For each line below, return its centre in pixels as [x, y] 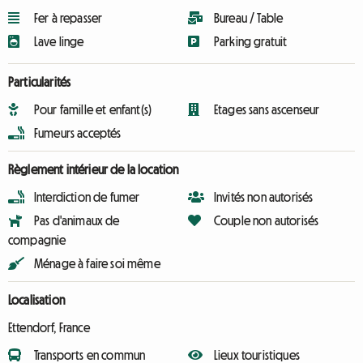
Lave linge [59, 41]
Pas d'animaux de [77, 220]
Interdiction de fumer [87, 197]
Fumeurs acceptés [78, 133]
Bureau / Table [249, 18]
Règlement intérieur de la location [94, 169]
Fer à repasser [68, 18]
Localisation [36, 300]
